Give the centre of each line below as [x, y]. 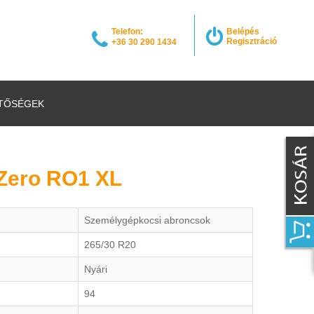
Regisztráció [252, 41]
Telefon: [127, 32]
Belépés [243, 32]
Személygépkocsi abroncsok [147, 220]
